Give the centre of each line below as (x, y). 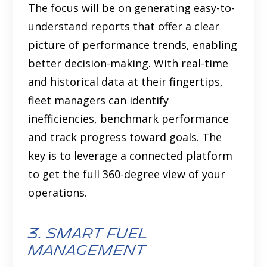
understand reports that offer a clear (124, 27)
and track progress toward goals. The (125, 137)
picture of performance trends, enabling (133, 45)
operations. (58, 193)
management (87, 251)
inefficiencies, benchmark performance (129, 119)
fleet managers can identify (99, 100)
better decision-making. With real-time (128, 63)
